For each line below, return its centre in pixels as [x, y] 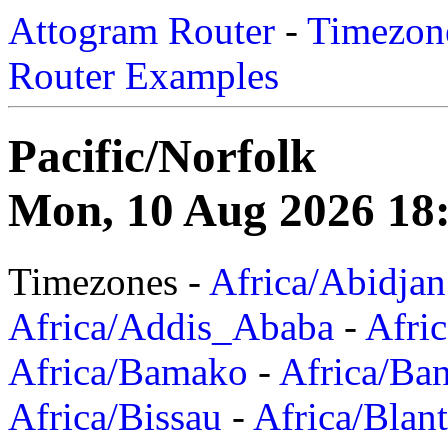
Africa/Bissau [115, 416]
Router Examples [143, 75]
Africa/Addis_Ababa [171, 326]
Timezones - [108, 281]
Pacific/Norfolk [162, 156]
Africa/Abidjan [327, 281]
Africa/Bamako [128, 371]
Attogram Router [141, 30]
